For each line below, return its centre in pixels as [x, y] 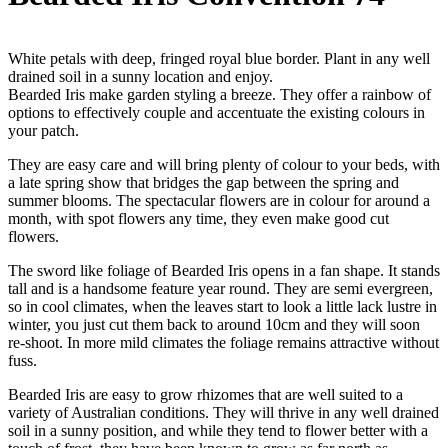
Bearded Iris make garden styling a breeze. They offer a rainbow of [219, 94]
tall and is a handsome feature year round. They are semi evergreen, [220, 288]
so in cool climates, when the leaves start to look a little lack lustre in [222, 306]
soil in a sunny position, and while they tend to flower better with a [218, 430]
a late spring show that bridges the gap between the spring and [203, 182]
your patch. [43, 130]
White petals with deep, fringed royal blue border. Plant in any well [219, 58]
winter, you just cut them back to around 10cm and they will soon [214, 324]
